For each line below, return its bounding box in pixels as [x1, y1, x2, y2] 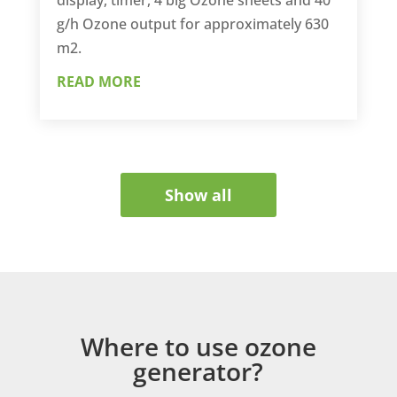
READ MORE [56, 71, 141, 91]
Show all [164, 183, 232, 206]
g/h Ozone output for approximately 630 [56, 13, 329, 34]
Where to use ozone [80, 329, 316, 363]
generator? [133, 354, 264, 388]
